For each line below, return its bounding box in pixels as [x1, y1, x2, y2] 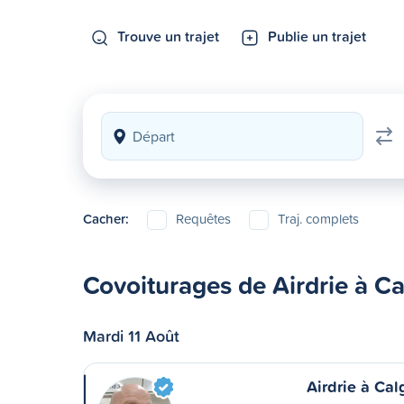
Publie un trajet [268, 26, 366, 46]
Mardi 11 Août [83, 324, 179, 347]
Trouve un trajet [117, 26, 219, 46]
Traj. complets [278, 209, 359, 228]
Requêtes [176, 209, 231, 228]
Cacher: [83, 209, 129, 228]
